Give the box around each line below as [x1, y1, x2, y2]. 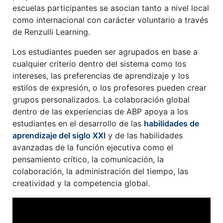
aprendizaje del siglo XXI [12, 130, 106, 141]
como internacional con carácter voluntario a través [12, 15, 208, 25]
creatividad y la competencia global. [12, 178, 150, 189]
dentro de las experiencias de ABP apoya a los [12, 107, 188, 117]
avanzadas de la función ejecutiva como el [12, 142, 173, 153]
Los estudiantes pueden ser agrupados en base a [12, 47, 198, 57]
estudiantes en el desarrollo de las [12, 118, 141, 129]
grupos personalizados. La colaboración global [12, 95, 190, 105]
